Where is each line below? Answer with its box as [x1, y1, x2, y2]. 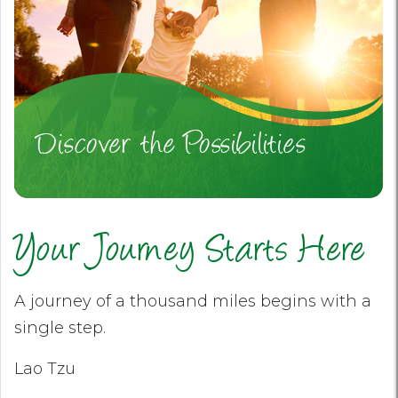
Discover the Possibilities [36, 128, 306, 165]
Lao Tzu [14, 359, 76, 378]
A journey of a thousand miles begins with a [14, 291, 371, 311]
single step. [14, 318, 106, 338]
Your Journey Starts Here [14, 230, 365, 276]
